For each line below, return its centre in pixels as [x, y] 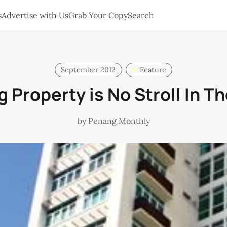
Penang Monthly [119, 120]
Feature [153, 70]
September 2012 [88, 70]
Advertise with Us [35, 15]
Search [141, 15]
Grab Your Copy [98, 15]
